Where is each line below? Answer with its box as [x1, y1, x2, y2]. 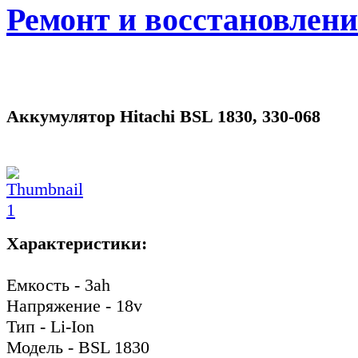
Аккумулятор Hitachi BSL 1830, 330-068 [6, 105, 320, 126]
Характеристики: [6, 233, 147, 254]
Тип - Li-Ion [6, 316, 94, 337]
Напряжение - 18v [6, 296, 142, 316]
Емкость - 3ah [6, 275, 110, 296]
